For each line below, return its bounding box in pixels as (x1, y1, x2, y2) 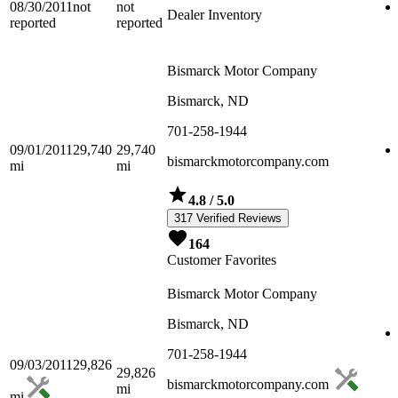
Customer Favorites (167, 252, 276, 268)
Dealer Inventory (167, 7, 262, 23)
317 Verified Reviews (174, 211, 282, 226)
